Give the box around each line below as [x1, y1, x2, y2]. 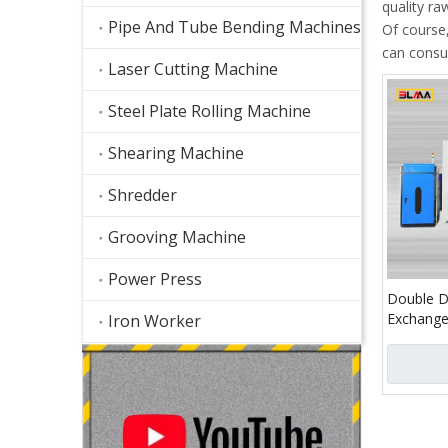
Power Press [108, 268, 202, 290]
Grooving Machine [108, 226, 246, 248]
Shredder [108, 184, 177, 206]
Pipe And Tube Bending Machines [108, 16, 361, 38]
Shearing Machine [108, 142, 244, 164]
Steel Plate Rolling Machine [108, 100, 311, 122]
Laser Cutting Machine [108, 58, 278, 80]
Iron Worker [108, 310, 201, 332]
